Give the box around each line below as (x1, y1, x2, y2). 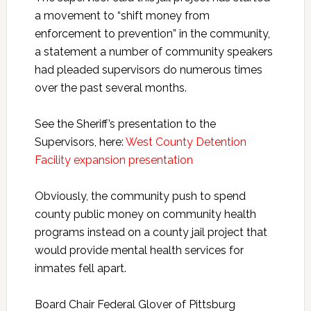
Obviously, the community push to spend (34, 190, 246, 203)
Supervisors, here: (34, 135, 126, 149)
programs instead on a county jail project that (34, 226, 267, 239)
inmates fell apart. (34, 262, 126, 276)
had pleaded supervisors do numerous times (34, 63, 262, 77)
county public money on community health (34, 208, 256, 221)
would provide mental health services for (34, 244, 244, 258)
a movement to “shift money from (34, 9, 210, 23)
